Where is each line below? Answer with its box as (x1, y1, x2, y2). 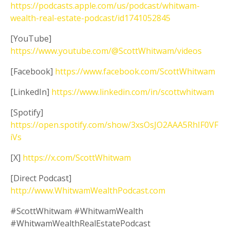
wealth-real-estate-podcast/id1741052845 (10, 12, 170, 24)
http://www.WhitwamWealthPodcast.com (10, 185, 165, 197)
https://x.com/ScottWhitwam (23, 152, 131, 164)
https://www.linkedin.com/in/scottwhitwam (51, 86, 214, 98)
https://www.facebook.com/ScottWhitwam (55, 66, 215, 78)
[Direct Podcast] (10, 172, 71, 184)
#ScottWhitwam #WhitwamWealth (10, 205, 143, 217)
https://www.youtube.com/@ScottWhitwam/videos (10, 45, 202, 57)
